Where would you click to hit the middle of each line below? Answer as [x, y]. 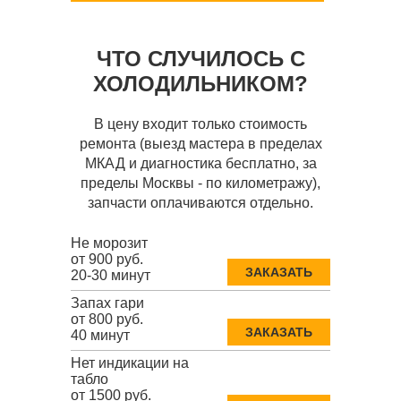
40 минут [100, 336]
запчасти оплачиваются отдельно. [200, 203]
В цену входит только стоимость [200, 124]
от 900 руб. [107, 260]
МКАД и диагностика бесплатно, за [200, 164]
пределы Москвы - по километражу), [200, 183]
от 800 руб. [107, 320]
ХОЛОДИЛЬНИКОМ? [200, 84]
